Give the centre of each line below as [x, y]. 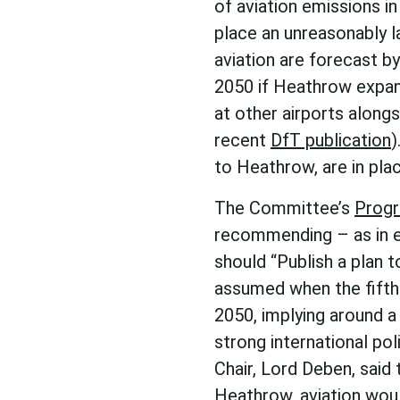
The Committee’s [284, 208]
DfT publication [331, 140]
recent [242, 140]
